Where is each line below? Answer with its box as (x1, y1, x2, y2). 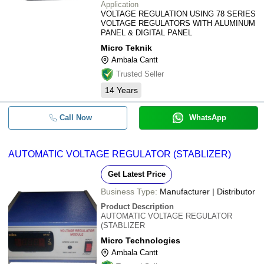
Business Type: (101, 187, 157, 196)
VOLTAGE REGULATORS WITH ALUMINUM (101, 19, 255, 28)
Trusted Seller (116, 70, 164, 78)
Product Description (101, 202, 174, 211)
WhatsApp (189, 113, 226, 122)
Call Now (59, 113, 92, 122)
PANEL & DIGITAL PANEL (101, 28, 192, 37)
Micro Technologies (101, 236, 180, 245)
